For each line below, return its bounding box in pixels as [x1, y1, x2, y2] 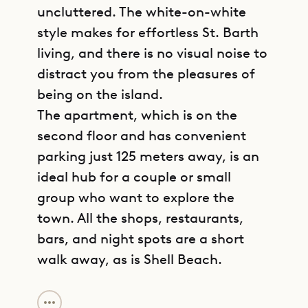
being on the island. [37, 86, 163, 102]
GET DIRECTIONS [130, 272, 238, 285]
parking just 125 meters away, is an [37, 148, 259, 164]
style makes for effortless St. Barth [37, 24, 258, 41]
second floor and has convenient [37, 127, 246, 144]
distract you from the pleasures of [37, 65, 255, 82]
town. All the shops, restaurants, [37, 210, 243, 226]
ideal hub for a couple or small [37, 168, 231, 185]
